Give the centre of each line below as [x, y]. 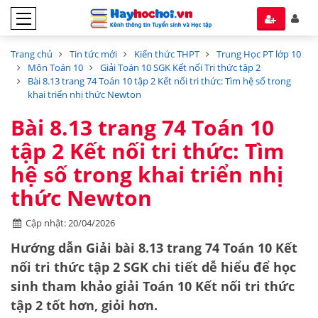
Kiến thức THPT [167, 54]
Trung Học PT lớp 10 [259, 54]
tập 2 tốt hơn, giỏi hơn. [84, 305]
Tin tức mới [93, 54]
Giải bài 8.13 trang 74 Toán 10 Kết [190, 248]
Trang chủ [32, 54]
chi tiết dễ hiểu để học [222, 267]
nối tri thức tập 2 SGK [79, 267]
